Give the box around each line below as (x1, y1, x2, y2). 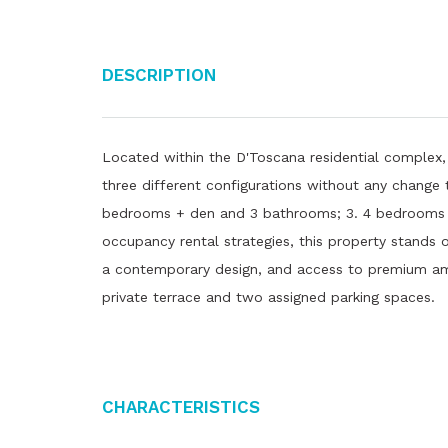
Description (102, 59, 216, 87)
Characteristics (102, 391, 260, 419)
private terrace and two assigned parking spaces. (102, 289, 435, 305)
